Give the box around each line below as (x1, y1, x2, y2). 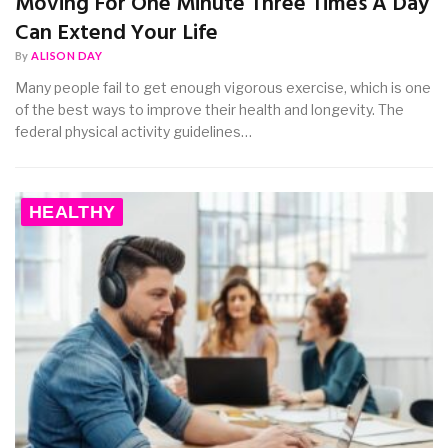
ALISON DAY (31, 48, 103, 62)
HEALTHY (29, 201, 116, 222)
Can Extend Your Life (15, 15, 218, 51)
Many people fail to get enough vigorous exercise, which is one (15, 78, 431, 96)
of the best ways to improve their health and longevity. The (15, 100, 404, 118)
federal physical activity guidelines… (15, 122, 252, 140)
